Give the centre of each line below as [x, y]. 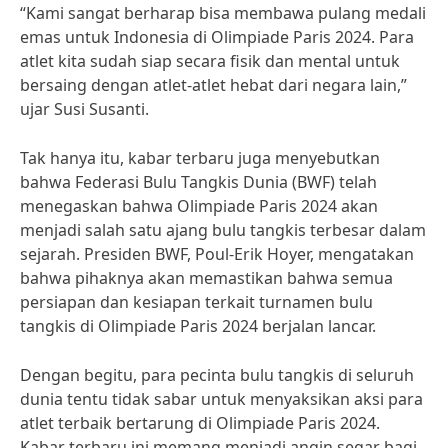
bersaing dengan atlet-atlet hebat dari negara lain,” [213, 85]
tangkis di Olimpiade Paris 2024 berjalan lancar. [198, 326]
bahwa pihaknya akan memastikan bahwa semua [206, 278]
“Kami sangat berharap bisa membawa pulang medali [223, 13]
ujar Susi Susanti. [84, 109]
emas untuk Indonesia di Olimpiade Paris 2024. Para [217, 37]
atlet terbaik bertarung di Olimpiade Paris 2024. [200, 423]
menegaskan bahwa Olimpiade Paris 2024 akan [199, 206]
